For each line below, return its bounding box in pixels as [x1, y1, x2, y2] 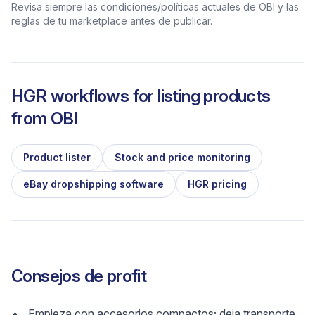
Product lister [23, 151, 91, 163]
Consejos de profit [11, 266, 147, 286]
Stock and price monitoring [115, 151, 250, 163]
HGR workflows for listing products [11, 86, 271, 106]
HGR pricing [188, 178, 247, 190]
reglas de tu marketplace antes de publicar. [11, 15, 212, 27]
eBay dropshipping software [23, 178, 164, 190]
